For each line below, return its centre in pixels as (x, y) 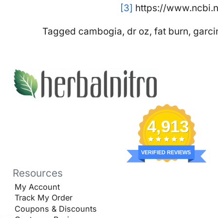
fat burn (171, 31)
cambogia (100, 31)
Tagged (60, 31)
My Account (37, 187)
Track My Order (44, 198)
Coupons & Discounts (56, 209)
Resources (37, 173)
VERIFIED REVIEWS (166, 153)
